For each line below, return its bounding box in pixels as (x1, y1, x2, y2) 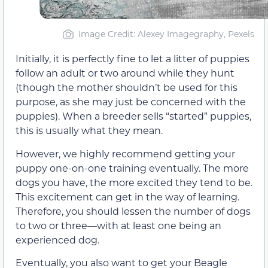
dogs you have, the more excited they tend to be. (16, 175, 252, 188)
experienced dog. (16, 233, 99, 246)
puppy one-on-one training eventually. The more (16, 161, 249, 174)
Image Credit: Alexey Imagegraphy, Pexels (78, 28, 254, 40)
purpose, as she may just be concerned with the (16, 95, 246, 108)
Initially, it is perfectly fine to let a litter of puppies (16, 52, 249, 65)
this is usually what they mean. (16, 124, 163, 137)
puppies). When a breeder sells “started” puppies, (16, 109, 251, 123)
